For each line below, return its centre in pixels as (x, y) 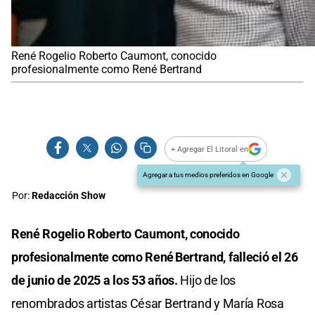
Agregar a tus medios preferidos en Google (208, 175)
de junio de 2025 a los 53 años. (95, 281)
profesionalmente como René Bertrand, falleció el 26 (155, 257)
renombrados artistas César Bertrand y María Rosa (148, 304)
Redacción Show (69, 196)
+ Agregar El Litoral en (210, 149)
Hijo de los (207, 281)
